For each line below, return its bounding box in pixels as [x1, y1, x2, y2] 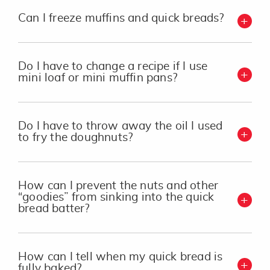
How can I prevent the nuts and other [18, 180, 219, 192]
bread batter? [18, 203, 90, 215]
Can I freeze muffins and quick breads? [18, 13, 224, 24]
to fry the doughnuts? [18, 132, 133, 143]
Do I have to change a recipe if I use [18, 61, 208, 72]
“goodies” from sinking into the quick [18, 192, 215, 203]
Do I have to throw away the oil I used [18, 121, 223, 132]
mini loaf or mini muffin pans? [18, 72, 177, 84]
